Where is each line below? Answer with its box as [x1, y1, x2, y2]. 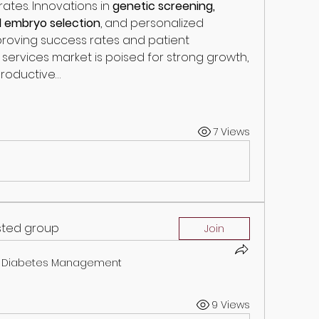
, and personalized [100, 15, 204, 31]
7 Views [213, 124, 250, 139]
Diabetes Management [1, 256, 122, 270]
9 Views [211, 297, 250, 312]
